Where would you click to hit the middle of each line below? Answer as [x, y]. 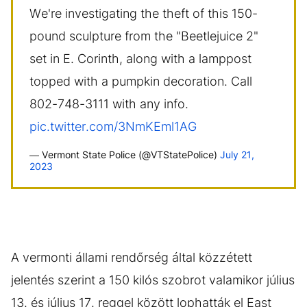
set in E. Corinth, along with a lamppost [140, 59]
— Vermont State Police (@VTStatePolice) [125, 155]
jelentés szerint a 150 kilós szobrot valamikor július [153, 280]
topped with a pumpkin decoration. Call [141, 81]
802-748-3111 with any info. [109, 104]
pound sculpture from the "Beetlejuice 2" [144, 36]
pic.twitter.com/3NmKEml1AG [113, 126]
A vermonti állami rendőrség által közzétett [132, 257]
